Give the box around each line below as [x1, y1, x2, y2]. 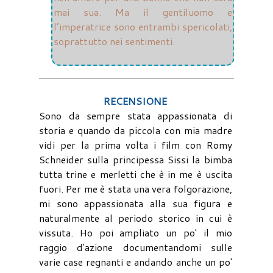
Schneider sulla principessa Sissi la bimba [39, 152, 232, 166]
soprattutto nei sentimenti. [54, 34, 175, 48]
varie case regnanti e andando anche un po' [39, 254, 232, 269]
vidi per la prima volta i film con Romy [39, 137, 232, 152]
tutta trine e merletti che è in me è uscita [39, 166, 232, 181]
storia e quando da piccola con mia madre [39, 122, 232, 137]
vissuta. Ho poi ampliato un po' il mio [39, 225, 232, 239]
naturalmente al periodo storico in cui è [39, 210, 232, 225]
